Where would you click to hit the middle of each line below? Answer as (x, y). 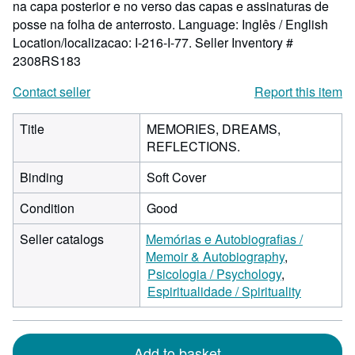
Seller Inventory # (244, 42)
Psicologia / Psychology (214, 274)
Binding (42, 177)
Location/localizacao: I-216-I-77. (104, 42)
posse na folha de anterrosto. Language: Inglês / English (170, 24)
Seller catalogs (62, 239)
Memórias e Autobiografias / (224, 239)
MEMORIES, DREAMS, (214, 129)
